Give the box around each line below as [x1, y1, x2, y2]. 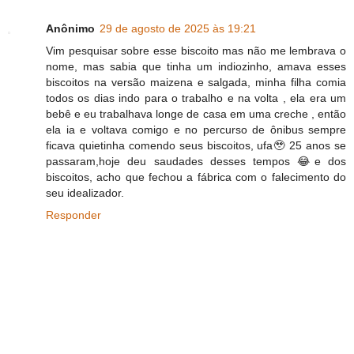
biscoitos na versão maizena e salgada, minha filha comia [46, 75, 346, 88]
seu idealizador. [46, 186, 124, 199]
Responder [46, 208, 101, 221]
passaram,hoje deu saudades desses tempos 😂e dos [46, 154, 346, 168]
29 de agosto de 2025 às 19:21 [100, 21, 256, 35]
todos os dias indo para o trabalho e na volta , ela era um [46, 91, 346, 104]
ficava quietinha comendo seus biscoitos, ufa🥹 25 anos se [46, 138, 346, 152]
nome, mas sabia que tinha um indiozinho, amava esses [46, 59, 346, 73]
